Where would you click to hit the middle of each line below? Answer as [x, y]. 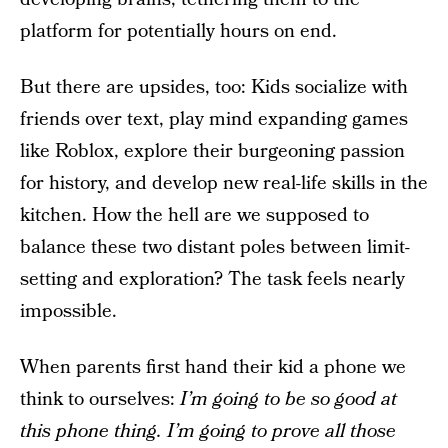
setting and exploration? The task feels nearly [212, 279]
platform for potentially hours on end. [178, 31]
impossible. [68, 311]
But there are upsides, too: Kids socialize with [214, 87]
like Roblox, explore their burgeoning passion [212, 151]
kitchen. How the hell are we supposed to [194, 215]
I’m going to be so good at [288, 399]
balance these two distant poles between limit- [215, 247]
